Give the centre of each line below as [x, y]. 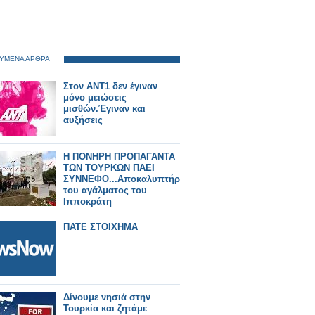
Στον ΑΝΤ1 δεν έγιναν [110, 86]
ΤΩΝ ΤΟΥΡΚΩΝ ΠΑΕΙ [109, 168]
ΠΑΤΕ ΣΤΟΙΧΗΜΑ [101, 227]
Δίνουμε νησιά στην [107, 297]
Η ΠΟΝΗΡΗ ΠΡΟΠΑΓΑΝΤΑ [119, 156]
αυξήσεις [83, 120]
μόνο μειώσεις [95, 97]
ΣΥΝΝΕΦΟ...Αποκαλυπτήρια [126, 179]
